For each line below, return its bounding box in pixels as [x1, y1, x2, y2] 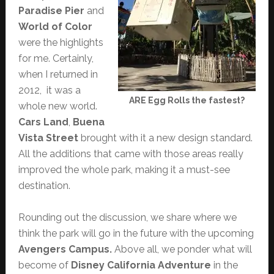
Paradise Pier [18, 4, 84, 17]
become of [18, 259, 71, 271]
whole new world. [18, 100, 97, 112]
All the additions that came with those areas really [18, 147, 243, 160]
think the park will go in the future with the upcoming [18, 227, 254, 239]
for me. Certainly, [18, 52, 94, 64]
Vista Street [18, 131, 78, 144]
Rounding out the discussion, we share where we [18, 211, 237, 223]
